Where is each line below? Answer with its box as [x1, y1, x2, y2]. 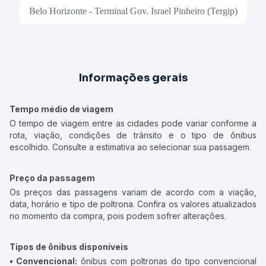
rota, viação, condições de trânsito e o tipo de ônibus [9, 130, 256, 140]
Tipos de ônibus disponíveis [9, 242, 128, 252]
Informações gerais [78, 71, 188, 84]
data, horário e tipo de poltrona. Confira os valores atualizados [9, 199, 256, 209]
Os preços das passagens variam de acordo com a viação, [9, 187, 256, 197]
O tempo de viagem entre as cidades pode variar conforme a [9, 118, 256, 128]
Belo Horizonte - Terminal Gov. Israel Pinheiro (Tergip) [28, 6, 237, 16]
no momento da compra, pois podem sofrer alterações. [9, 211, 226, 221]
